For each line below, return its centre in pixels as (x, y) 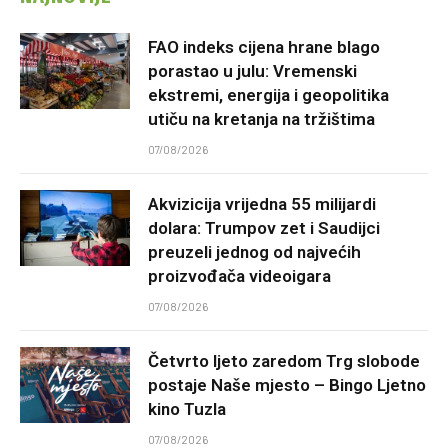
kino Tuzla (187, 409)
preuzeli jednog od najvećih (254, 252)
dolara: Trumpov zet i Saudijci (264, 228)
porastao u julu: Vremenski (252, 71)
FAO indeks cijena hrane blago (264, 47)
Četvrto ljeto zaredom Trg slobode (284, 361)
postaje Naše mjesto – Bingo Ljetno (287, 385)
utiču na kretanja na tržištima (261, 119)
